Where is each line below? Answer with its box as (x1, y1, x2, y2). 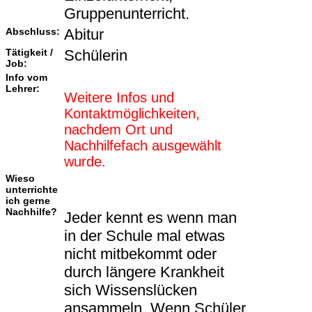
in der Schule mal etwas (64, 227, 225, 245)
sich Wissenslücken (64, 281, 197, 299)
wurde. (64, 154, 106, 170)
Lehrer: (6, 83, 40, 95)
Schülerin (64, 47, 127, 65)
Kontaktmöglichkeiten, (64, 106, 200, 122)
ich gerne (6, 195, 50, 207)
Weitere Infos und (64, 90, 174, 106)
